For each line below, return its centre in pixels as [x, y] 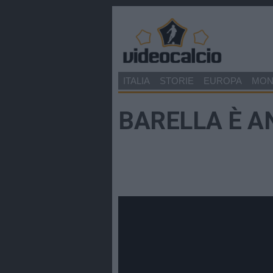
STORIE [177, 80]
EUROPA [223, 80]
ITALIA [136, 80]
